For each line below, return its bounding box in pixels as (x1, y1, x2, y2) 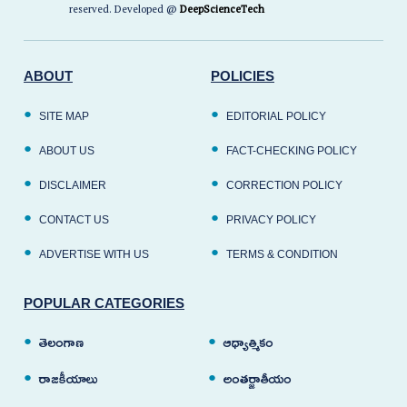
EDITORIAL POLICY (226, 109, 326, 123)
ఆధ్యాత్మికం (223, 334, 273, 351)
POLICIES (211, 67, 274, 84)
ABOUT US (39, 144, 94, 157)
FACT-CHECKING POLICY (226, 144, 357, 157)
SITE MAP (39, 109, 89, 123)
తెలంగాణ (39, 334, 84, 351)
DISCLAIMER (39, 178, 106, 192)
